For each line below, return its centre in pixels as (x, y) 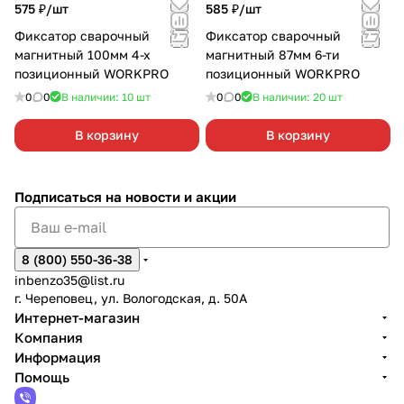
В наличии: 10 (99, 96)
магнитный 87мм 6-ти (273, 54)
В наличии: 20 (290, 96)
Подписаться (60, 197)
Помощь (42, 377)
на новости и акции (171, 197)
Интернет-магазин (77, 317)
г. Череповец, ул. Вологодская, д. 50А (131, 298)
